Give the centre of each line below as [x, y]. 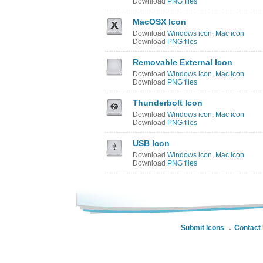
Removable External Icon [183, 62]
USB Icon [151, 143]
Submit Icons [203, 228]
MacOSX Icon [159, 22]
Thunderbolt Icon [168, 103]
